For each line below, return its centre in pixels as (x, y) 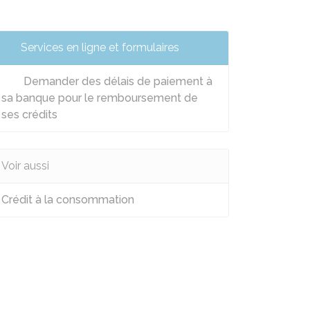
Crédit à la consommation (68, 200)
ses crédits (29, 115)
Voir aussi (25, 166)
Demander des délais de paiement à (117, 81)
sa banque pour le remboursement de (100, 98)
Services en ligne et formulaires (100, 47)
